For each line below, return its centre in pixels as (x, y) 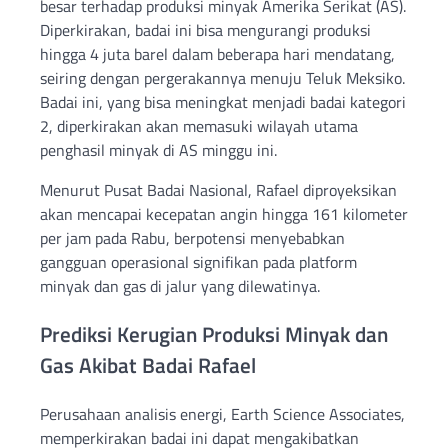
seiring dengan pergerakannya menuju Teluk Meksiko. (222, 78)
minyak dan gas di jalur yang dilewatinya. (180, 286)
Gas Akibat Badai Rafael (148, 364)
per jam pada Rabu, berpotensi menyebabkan (192, 238)
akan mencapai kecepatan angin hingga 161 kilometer (224, 214)
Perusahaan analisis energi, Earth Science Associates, (222, 413)
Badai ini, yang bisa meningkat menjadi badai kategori (223, 102)
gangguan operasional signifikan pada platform (198, 262)
